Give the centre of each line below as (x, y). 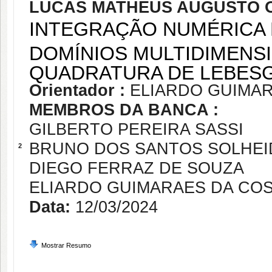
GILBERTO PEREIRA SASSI (136, 129)
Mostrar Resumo (66, 245)
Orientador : (80, 90)
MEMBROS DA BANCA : (124, 110)
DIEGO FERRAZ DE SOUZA (137, 168)
